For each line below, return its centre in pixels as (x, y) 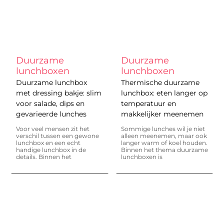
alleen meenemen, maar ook (164, 136)
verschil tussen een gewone (58, 136)
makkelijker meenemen (162, 114)
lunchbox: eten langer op (164, 93)
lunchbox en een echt (48, 143)
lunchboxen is (141, 157)
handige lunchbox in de (51, 150)
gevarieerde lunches (51, 114)
